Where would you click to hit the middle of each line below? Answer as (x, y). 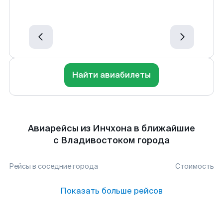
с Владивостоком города (111, 140)
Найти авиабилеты (111, 75)
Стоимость (195, 166)
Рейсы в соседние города (54, 166)
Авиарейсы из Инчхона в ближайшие (111, 128)
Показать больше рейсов (111, 191)
